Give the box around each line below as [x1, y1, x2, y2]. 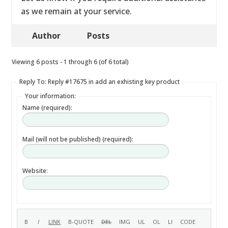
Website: [22, 166, 48, 175]
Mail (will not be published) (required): [22, 135, 134, 144]
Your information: [25, 92, 76, 100]
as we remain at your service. [21, 6, 132, 17]
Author [32, 30, 61, 41]
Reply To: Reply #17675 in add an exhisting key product [19, 77, 180, 86]
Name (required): [22, 103, 73, 112]
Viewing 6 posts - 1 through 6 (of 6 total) [12, 58, 129, 66]
